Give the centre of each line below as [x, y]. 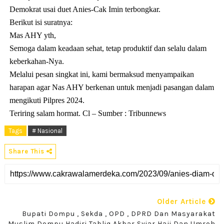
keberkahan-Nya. [36, 61]
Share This [27, 151]
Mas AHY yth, [32, 35]
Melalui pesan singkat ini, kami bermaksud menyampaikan [101, 74]
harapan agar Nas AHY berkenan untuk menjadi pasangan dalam [111, 87]
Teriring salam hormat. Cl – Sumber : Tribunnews [87, 113]
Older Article [183, 201]
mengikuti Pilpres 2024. [47, 100]
